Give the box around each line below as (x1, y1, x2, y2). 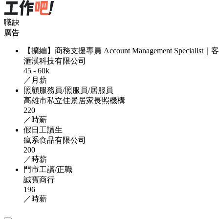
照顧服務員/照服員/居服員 (23, 86, 113, 94)
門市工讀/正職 (23, 165, 72, 174)
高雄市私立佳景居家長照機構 (23, 96, 125, 105)
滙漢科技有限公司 (23, 56, 86, 65)
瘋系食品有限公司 (23, 135, 86, 144)
